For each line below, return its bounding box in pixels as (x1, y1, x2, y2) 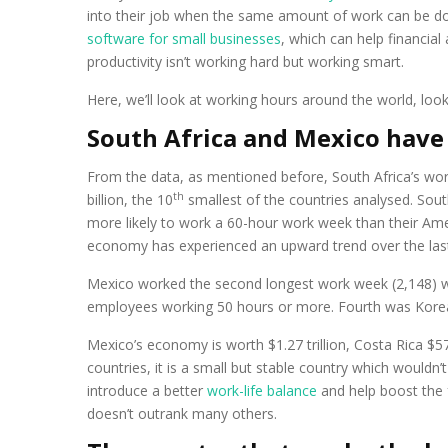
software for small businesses (87, 29, 281, 48)
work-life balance (207, 381, 317, 400)
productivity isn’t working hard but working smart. (87, 52, 404, 71)
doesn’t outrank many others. (87, 404, 277, 423)
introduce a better (87, 381, 207, 400)
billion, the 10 (87, 190, 173, 209)
